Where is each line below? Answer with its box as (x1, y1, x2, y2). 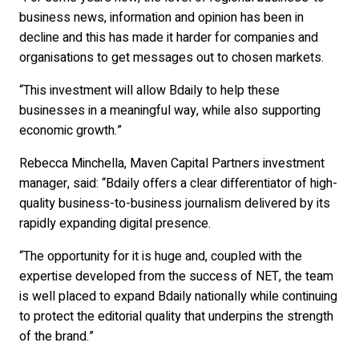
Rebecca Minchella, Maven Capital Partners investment (19, 154, 325, 174)
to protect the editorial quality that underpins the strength (19, 307, 333, 327)
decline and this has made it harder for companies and (19, 28, 318, 48)
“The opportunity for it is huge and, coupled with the (19, 247, 302, 267)
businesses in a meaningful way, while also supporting (19, 101, 321, 121)
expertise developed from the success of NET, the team (19, 267, 333, 287)
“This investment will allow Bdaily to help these (19, 81, 280, 101)
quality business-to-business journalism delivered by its (19, 194, 330, 214)
